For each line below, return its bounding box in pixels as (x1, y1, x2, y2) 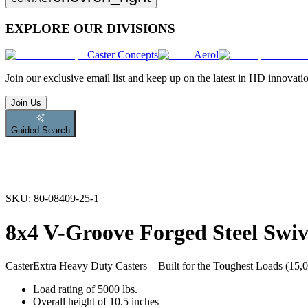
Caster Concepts (87, 49, 158, 61)
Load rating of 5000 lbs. (33, 283, 137, 296)
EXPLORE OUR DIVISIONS (5, 21, 175, 36)
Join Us (11, 98, 41, 109)
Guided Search (11, 125, 70, 136)
